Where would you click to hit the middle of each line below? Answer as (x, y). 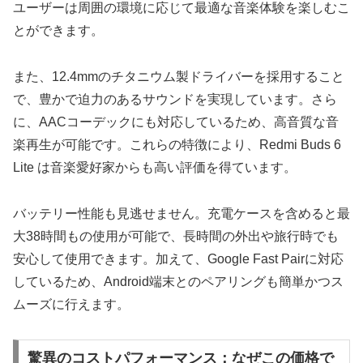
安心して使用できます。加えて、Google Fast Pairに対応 (178, 258)
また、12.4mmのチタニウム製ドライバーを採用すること (179, 77)
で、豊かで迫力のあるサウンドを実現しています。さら (175, 100)
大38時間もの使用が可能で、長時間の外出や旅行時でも (176, 236)
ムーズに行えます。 (71, 304)
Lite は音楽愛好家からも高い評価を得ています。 (155, 168)
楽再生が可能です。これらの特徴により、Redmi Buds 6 (177, 145)
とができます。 (58, 31)
